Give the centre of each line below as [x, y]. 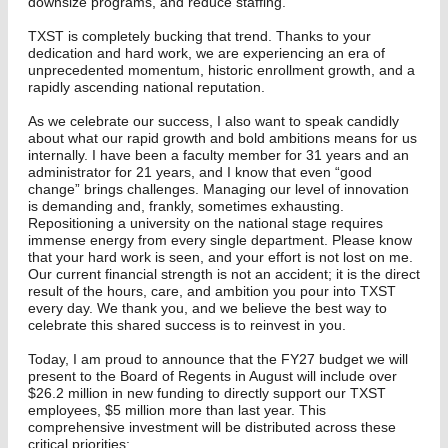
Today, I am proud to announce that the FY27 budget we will [218, 359]
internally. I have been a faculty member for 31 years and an [218, 155]
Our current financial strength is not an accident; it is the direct [224, 274]
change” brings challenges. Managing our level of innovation [218, 189]
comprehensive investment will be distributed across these [212, 427]
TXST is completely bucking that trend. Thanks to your [199, 36]
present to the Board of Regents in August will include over [212, 376]
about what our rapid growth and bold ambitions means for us [222, 138]
